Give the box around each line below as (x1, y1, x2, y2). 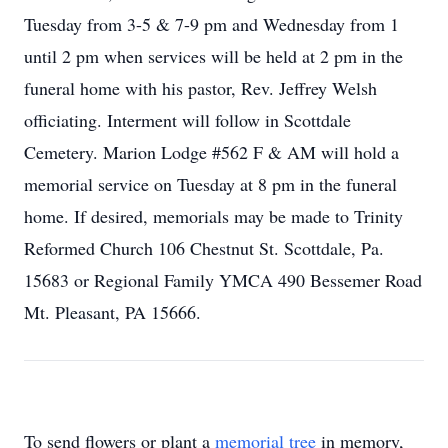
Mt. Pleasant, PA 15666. (24, 300, 201, 324)
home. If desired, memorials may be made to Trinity (24, 204, 403, 228)
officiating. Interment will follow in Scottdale (24, 108, 351, 132)
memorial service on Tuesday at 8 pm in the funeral (24, 172, 397, 196)
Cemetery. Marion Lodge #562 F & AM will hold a (24, 140, 399, 164)
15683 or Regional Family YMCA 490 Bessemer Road (24, 268, 422, 292)
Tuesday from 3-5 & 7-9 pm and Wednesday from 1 (24, 12, 399, 36)
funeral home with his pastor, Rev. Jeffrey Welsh (24, 76, 377, 100)
